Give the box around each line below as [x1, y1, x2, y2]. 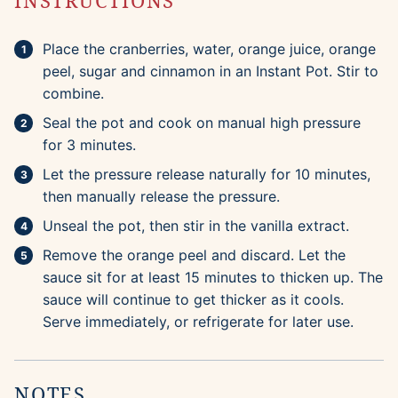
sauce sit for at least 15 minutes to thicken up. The [43, 268, 383, 287]
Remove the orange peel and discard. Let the [43, 246, 346, 265]
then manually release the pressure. [43, 187, 280, 206]
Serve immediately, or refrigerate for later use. [43, 313, 354, 331]
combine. [43, 84, 104, 103]
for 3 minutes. [43, 136, 136, 155]
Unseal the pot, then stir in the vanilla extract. [43, 217, 349, 235]
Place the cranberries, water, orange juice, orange [43, 40, 376, 59]
